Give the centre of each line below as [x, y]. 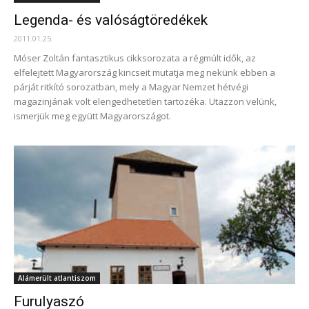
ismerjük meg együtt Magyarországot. [92, 116]
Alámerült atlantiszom [57, 278]
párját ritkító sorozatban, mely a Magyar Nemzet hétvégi [131, 87]
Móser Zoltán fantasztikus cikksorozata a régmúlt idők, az [135, 58]
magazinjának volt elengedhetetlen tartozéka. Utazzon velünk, [145, 101]
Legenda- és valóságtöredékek [111, 20]
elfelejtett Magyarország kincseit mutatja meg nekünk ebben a [144, 72]
